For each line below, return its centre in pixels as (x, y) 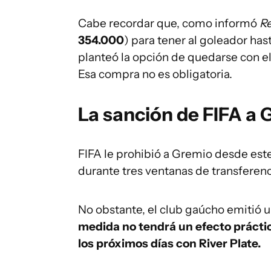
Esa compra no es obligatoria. (155, 74)
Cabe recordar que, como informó (169, 23)
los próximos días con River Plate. (169, 243)
